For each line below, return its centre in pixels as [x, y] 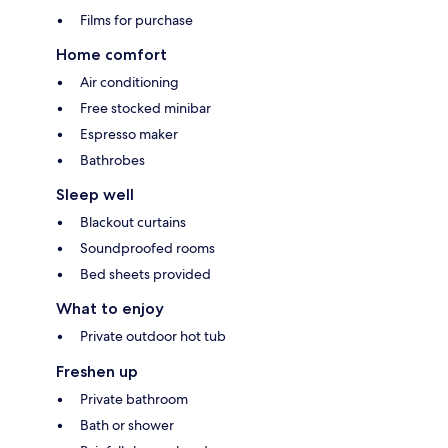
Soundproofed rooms [147, 248]
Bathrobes [112, 160]
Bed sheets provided [145, 274]
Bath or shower [127, 425]
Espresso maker [129, 134]
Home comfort [111, 55]
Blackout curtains [133, 222]
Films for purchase [136, 20]
